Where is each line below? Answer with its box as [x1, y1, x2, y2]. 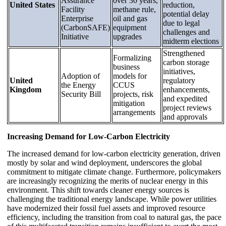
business [113, 62, 140, 71]
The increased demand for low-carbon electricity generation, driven [7, 149, 220, 158]
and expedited [163, 94, 207, 103]
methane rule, [113, 5, 156, 14]
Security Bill [61, 89, 101, 98]
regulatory [163, 76, 195, 85]
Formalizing [113, 53, 151, 62]
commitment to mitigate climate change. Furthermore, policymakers [7, 167, 221, 176]
